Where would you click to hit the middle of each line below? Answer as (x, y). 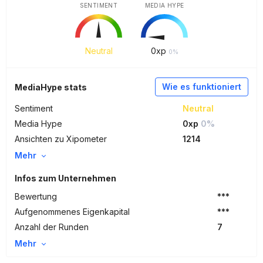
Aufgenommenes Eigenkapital (72, 212)
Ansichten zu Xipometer (61, 139)
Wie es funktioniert (202, 87)
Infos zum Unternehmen (65, 178)
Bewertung (36, 196)
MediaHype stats (51, 87)
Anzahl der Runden (52, 227)
